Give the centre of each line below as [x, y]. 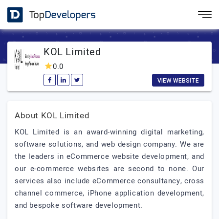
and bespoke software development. [79, 205]
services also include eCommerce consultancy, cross [109, 181]
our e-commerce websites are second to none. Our [109, 169]
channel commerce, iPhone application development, [109, 193]
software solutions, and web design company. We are [109, 144]
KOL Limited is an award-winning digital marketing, [109, 132]
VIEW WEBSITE [178, 81]
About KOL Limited [52, 116]
